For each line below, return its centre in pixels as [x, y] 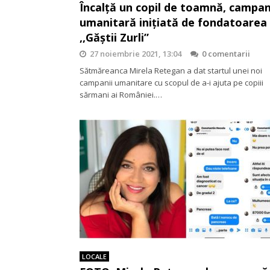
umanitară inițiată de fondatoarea [173, 22]
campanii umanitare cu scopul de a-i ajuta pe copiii [171, 83]
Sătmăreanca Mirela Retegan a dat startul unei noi [171, 71]
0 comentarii [226, 54]
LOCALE [94, 256]
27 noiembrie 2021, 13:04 [136, 54]
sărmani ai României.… [121, 95]
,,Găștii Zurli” [114, 37]
